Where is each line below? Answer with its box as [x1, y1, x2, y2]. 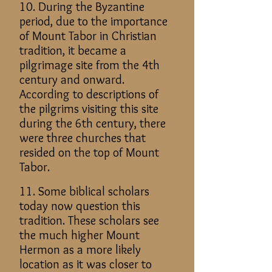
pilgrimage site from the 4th [19, 58, 160, 72]
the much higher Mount [19, 228, 140, 242]
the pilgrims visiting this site [19, 101, 158, 116]
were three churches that [19, 131, 146, 145]
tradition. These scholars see [19, 213, 159, 228]
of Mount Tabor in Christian [19, 29, 157, 43]
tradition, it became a [19, 43, 126, 58]
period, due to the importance [19, 14, 168, 29]
